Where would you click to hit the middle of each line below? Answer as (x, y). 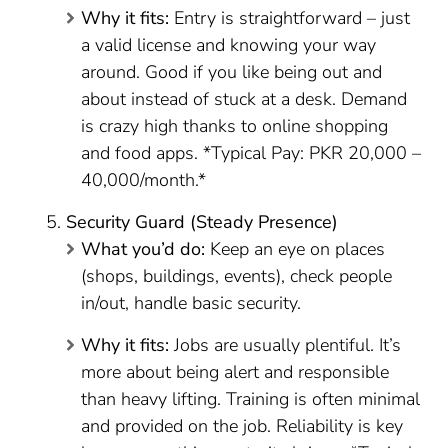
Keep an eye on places (295, 249)
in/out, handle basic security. (191, 303)
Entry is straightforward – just (290, 18)
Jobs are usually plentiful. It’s (285, 345)
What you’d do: (143, 249)
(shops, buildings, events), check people (237, 276)
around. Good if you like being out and (232, 72)
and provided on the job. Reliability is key (242, 426)
